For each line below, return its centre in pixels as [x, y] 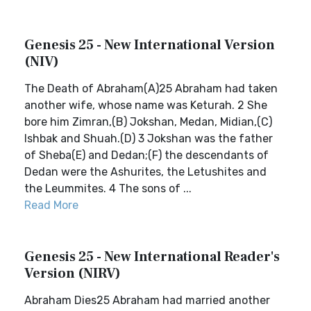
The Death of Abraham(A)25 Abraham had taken [151, 89]
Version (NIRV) [73, 274]
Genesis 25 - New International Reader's [152, 257]
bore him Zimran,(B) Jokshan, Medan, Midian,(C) [148, 122]
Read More [51, 205]
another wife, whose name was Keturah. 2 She [146, 105]
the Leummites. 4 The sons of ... [108, 188]
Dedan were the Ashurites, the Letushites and [145, 172]
